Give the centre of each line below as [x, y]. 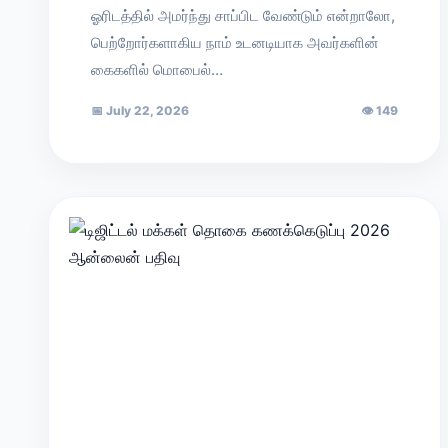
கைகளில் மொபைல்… [157, 69]
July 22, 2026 [146, 110]
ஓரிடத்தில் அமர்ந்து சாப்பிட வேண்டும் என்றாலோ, [243, 15]
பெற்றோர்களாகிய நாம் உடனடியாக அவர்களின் [235, 42]
